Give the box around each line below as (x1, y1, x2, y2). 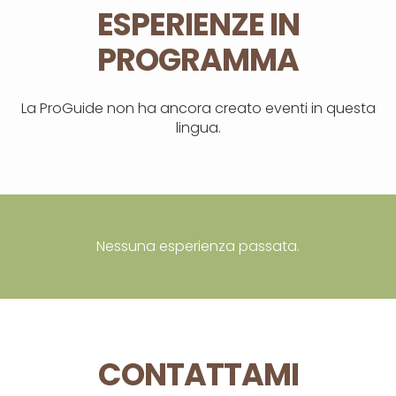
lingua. (175, 118, 221, 139)
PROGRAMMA (97, 37, 299, 81)
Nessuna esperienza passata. (96, 236, 300, 257)
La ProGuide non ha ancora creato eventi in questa (20, 98, 376, 119)
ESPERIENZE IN (96, 2, 300, 46)
